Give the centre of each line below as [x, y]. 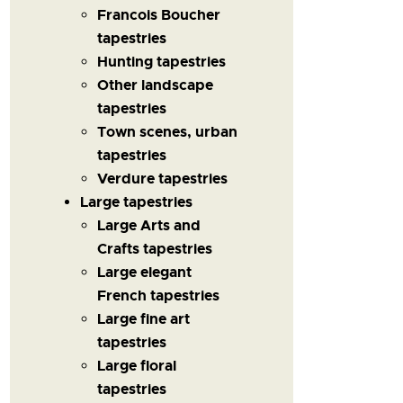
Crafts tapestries [155, 248]
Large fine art [144, 318]
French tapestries [159, 295]
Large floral [137, 365]
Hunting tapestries [162, 61]
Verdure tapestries [163, 178]
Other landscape [156, 85]
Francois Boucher [159, 14]
